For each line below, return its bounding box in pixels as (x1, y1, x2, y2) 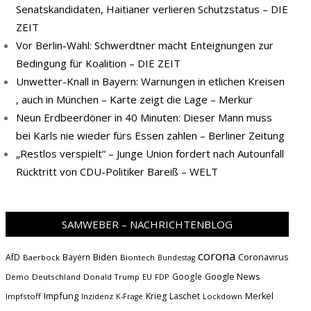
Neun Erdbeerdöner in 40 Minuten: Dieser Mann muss (16, 110, 272, 124)
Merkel (245, 290, 274, 302)
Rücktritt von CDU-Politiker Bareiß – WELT (16, 165, 218, 178)
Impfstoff (6, 291, 41, 301)
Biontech (120, 252, 155, 262)
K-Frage (116, 292, 143, 301)
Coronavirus (238, 251, 289, 263)
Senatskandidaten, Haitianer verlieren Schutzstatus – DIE (16, 2, 288, 16)
